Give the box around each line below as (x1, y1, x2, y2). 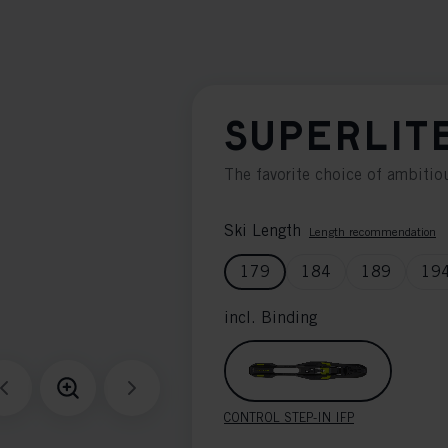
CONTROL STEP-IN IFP (224, 410, 354, 425)
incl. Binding (224, 308, 317, 327)
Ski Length (224, 221, 301, 240)
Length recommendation (309, 224, 436, 239)
